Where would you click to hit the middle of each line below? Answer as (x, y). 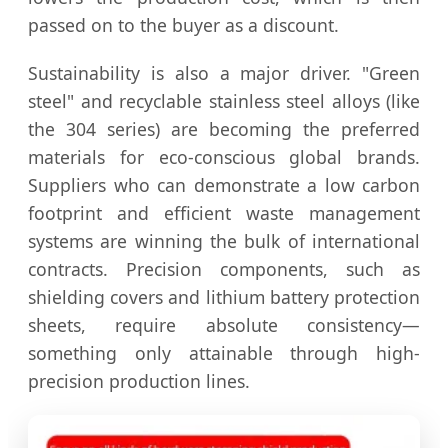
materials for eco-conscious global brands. (224, 157)
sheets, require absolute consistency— (224, 325)
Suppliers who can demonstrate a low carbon (224, 185)
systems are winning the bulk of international (224, 241)
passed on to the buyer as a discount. (183, 25)
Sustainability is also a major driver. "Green (224, 73)
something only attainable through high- (224, 353)
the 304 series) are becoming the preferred (224, 129)
